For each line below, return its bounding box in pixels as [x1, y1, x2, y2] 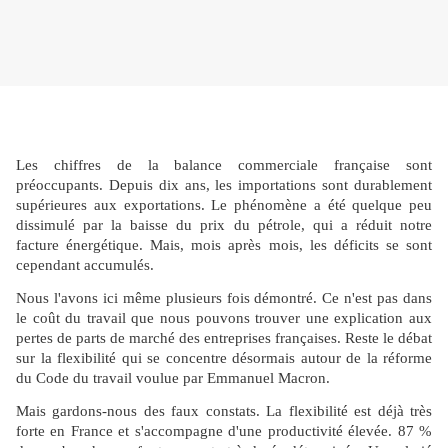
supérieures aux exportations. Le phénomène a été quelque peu [16, 196, 432, 213]
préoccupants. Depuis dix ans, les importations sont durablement [16, 176, 432, 193]
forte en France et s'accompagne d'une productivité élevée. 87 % [16, 423, 432, 440]
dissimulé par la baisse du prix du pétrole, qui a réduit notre [16, 216, 432, 233]
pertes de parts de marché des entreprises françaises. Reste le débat [16, 329, 432, 346]
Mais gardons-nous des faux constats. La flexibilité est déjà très [16, 403, 432, 420]
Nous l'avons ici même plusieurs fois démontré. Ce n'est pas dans [16, 289, 432, 306]
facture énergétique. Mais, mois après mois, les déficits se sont [16, 236, 432, 253]
